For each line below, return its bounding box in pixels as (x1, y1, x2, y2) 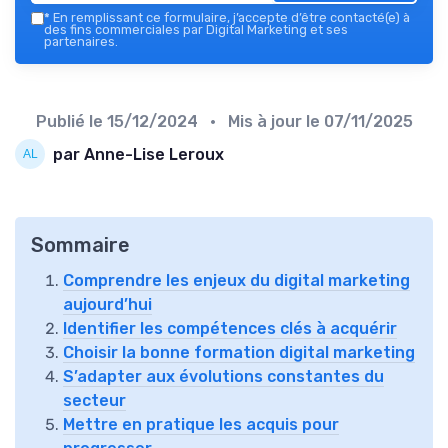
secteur (63, 391, 126, 411)
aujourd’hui (63, 295, 152, 315)
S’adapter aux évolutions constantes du (63, 367, 384, 387)
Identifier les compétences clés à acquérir (63, 319, 397, 339)
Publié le (35, 112, 107, 132)
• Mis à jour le (201, 112, 324, 132)
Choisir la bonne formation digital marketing (63, 343, 415, 363)
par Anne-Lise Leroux (53, 144, 224, 164)
